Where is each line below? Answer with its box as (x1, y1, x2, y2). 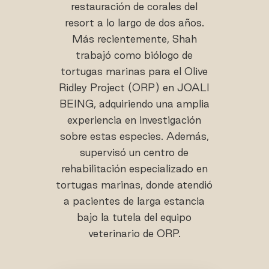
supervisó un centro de (80, 147, 189, 159)
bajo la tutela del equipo (77, 211, 192, 223)
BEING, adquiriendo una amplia (59, 98, 210, 110)
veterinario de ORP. (88, 228, 181, 240)
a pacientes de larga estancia (64, 195, 205, 207)
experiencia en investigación (67, 114, 202, 126)
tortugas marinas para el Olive (61, 65, 208, 77)
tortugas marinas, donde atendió (56, 179, 213, 191)
